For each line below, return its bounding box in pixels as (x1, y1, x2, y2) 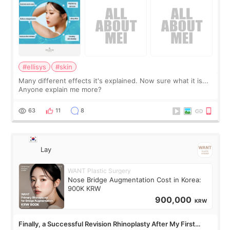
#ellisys (23, 62, 47, 71)
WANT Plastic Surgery (68, 166, 131, 175)
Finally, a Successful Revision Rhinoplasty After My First (18, 219, 196, 228)
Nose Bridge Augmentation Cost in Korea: (68, 175, 202, 184)
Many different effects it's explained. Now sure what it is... (18, 76, 209, 85)
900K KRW (68, 184, 101, 193)
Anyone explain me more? (18, 85, 102, 93)
